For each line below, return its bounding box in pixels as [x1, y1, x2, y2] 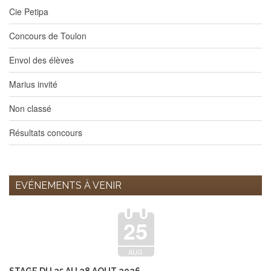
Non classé [9, 102, 51, 114]
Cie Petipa [9, 5, 48, 18]
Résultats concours [9, 126, 82, 139]
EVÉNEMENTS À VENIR [15, 180, 122, 191]
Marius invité [9, 78, 57, 90]
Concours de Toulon [9, 30, 87, 42]
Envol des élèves [9, 54, 74, 66]
